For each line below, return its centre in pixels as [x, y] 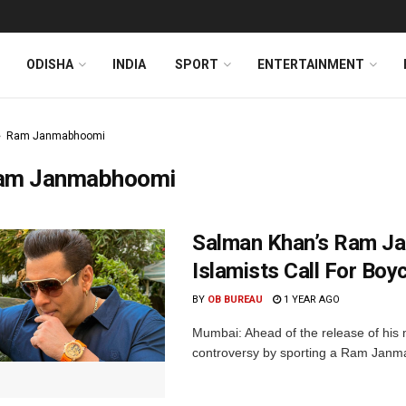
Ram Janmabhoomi [56, 136]
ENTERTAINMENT [311, 64]
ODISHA [50, 64]
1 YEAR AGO [310, 300]
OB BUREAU [235, 300]
